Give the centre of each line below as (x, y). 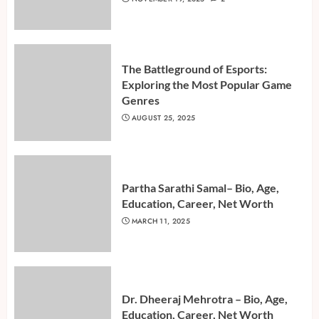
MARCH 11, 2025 (161, 221)
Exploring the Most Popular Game (207, 85)
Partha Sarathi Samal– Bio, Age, (200, 188)
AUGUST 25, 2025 (163, 118)
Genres (141, 100)
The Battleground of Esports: (194, 69)
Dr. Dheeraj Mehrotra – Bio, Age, (205, 299)
